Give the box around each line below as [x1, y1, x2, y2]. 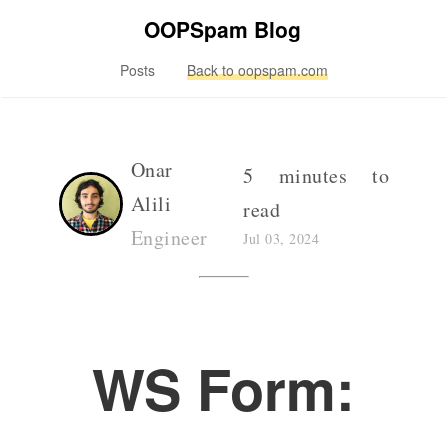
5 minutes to [243, 161, 390, 189]
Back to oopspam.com [186, 60, 328, 80]
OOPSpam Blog [144, 14, 302, 44]
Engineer [130, 224, 208, 251]
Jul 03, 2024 [243, 228, 320, 248]
